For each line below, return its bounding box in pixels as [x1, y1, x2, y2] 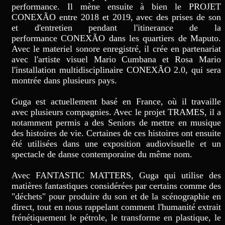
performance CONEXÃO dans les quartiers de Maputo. [11, 33, 221, 43]
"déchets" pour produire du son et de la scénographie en [11, 191, 221, 201]
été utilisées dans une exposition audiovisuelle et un [11, 138, 221, 149]
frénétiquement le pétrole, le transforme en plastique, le [11, 212, 221, 222]
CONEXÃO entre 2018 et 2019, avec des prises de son [11, 12, 221, 22]
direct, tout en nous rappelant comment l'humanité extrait [11, 201, 221, 212]
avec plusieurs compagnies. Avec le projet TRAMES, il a [11, 106, 221, 117]
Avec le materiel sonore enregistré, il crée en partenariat [11, 43, 221, 54]
